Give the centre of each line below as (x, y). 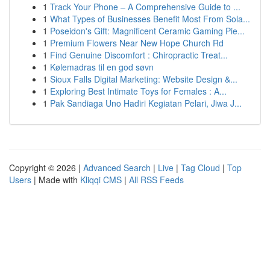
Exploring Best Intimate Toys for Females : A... (138, 91)
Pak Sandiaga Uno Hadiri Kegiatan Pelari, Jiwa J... (146, 103)
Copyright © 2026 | (46, 168)
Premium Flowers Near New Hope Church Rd (137, 43)
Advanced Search (117, 168)
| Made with (56, 180)
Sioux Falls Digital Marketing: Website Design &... (144, 79)
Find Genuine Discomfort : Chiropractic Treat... (139, 55)
